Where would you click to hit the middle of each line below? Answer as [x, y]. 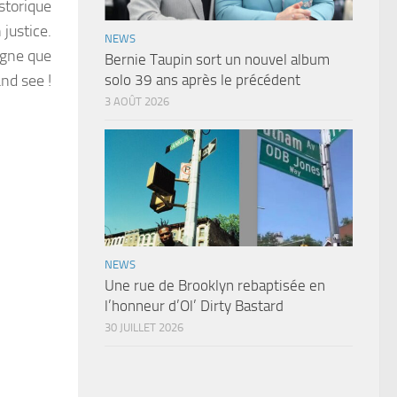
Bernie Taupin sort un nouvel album [217, 60]
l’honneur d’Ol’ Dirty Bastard [194, 306]
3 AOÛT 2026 [137, 102]
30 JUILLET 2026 [144, 328]
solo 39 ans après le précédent [202, 80]
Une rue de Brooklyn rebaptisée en [215, 286]
